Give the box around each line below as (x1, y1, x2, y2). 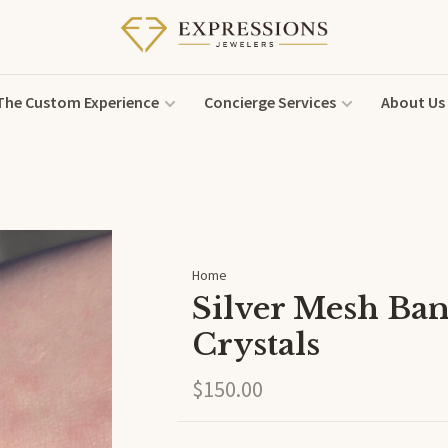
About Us (380, 92, 445, 112)
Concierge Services (203, 92, 336, 112)
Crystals (191, 326, 320, 363)
